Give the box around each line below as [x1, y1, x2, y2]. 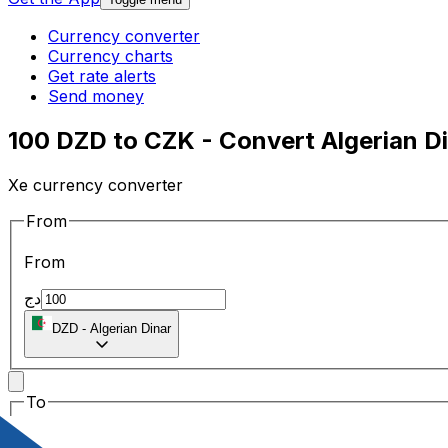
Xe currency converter [8, 174, 183, 195]
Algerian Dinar [90, 321, 171, 337]
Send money [48, 86, 144, 107]
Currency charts [48, 46, 173, 67]
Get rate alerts [48, 66, 156, 87]
